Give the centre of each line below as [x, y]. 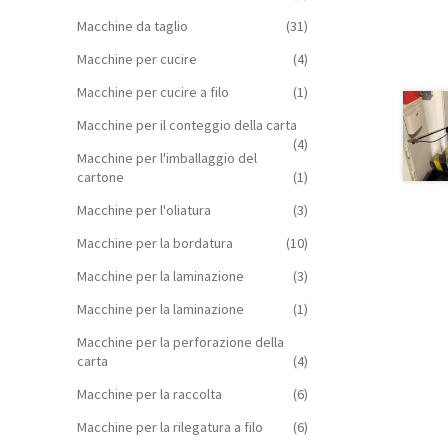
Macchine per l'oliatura [143, 209]
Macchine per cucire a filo [152, 91]
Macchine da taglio [132, 25]
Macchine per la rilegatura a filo [169, 426]
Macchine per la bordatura [154, 242]
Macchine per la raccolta [149, 393]
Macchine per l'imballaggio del [166, 157]
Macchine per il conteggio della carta [186, 124]
